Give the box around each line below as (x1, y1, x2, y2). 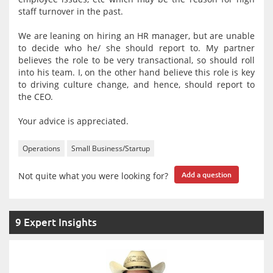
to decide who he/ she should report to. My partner (18, 42, 255, 54)
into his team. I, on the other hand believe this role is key (18, 66, 255, 78)
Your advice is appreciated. (18, 115, 129, 127)
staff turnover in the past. (18, 5, 123, 17)
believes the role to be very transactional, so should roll (18, 54, 255, 66)
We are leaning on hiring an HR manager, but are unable (18, 30, 255, 41)
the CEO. (18, 91, 53, 102)
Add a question (182, 171, 232, 179)
